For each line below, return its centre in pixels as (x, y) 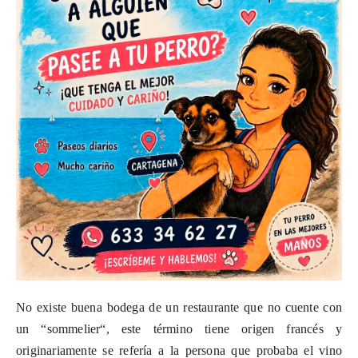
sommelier (74, 329)
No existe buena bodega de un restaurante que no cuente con (179, 308)
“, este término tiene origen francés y (221, 329)
